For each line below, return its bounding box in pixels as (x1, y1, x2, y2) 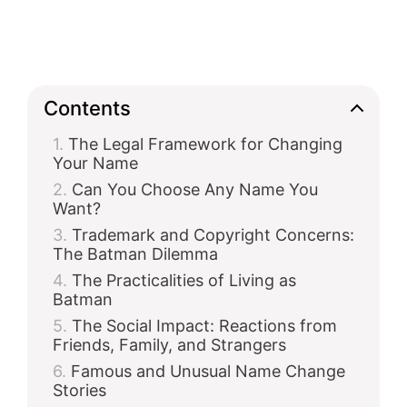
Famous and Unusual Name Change (71, 362, 345, 381)
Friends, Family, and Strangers (53, 335, 286, 354)
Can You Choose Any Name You (72, 180, 318, 199)
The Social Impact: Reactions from (72, 316, 337, 335)
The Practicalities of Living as (72, 271, 296, 290)
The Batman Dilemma (53, 244, 218, 263)
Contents (44, 95, 131, 120)
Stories (53, 381, 106, 400)
